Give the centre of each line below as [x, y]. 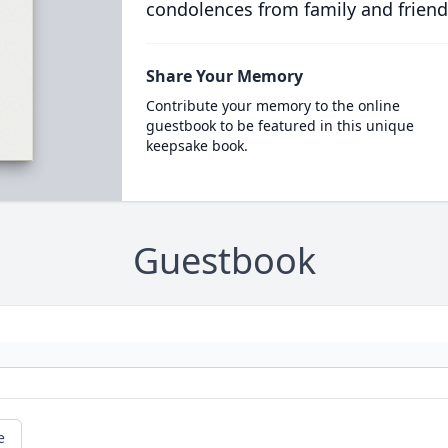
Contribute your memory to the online [272, 105]
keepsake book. [196, 145]
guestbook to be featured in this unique [279, 125]
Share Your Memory [224, 76]
